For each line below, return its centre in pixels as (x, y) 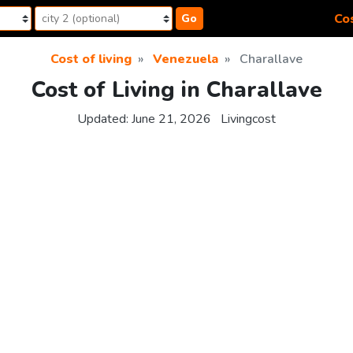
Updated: (104, 119)
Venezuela (186, 59)
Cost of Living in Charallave (176, 90)
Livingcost (248, 119)
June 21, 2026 (171, 119)
